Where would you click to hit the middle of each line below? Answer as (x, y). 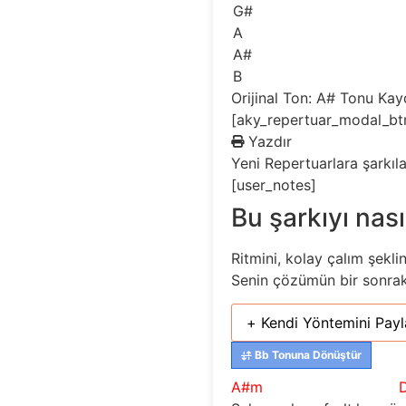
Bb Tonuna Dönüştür (307, 355)
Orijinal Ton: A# (286, 97)
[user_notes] (274, 184)
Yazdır (271, 141)
